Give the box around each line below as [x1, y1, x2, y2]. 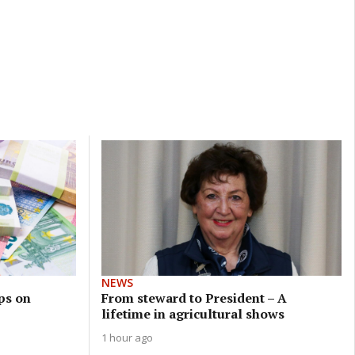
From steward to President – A [101, 288, 287, 307]
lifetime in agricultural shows [101, 304, 284, 323]
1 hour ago [101, 330, 153, 345]
